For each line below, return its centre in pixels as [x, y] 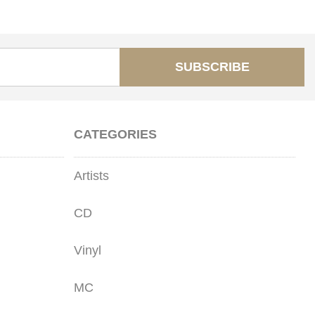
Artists [91, 176]
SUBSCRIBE [212, 67]
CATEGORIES [115, 135]
